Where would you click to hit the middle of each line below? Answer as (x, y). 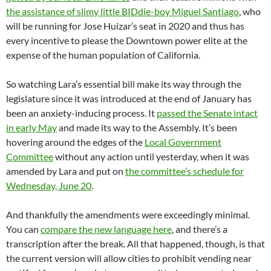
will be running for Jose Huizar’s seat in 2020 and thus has (125, 25)
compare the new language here (106, 229)
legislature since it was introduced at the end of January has (129, 98)
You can (23, 229)
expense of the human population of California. (103, 54)
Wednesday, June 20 (49, 185)
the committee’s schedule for (184, 171)
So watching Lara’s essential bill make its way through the (124, 83)
